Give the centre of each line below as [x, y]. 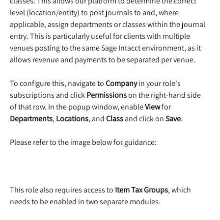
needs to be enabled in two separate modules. [85, 202]
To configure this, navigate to [58, 83]
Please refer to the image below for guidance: [83, 142]
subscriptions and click [48, 95]
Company [121, 83]
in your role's [160, 83]
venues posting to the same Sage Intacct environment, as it [106, 48]
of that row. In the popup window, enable [77, 107]
